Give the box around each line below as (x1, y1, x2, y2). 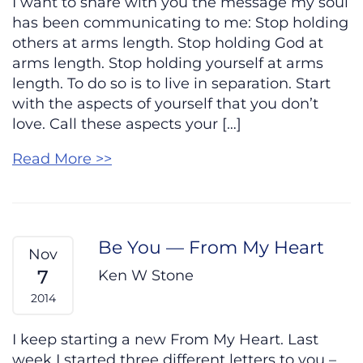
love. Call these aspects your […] (12, 115, 241, 134)
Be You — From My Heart (98, 236, 324, 259)
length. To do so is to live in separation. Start (12, 75, 331, 93)
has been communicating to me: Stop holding (12, 14, 348, 32)
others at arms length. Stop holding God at (12, 34, 323, 53)
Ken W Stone (98, 267, 194, 285)
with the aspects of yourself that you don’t (12, 95, 318, 113)
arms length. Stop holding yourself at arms (12, 54, 323, 73)
